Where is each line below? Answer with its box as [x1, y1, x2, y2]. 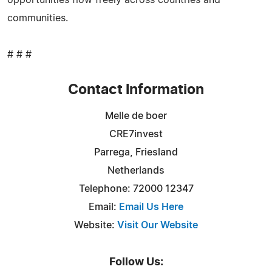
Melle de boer [105, 110, 167, 121]
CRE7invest [109, 129, 163, 139]
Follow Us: [109, 256, 163, 268]
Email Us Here [119, 202, 183, 212]
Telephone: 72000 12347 [78, 183, 194, 194]
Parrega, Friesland [94, 147, 178, 157]
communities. [7, 13, 68, 23]
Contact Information [68, 83, 204, 97]
